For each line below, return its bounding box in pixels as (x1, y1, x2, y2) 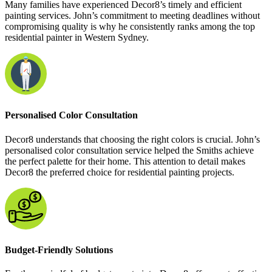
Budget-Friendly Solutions (5, 244, 113, 255)
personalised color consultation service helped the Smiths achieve (5, 144, 254, 155)
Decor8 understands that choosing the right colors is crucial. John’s (5, 134, 260, 144)
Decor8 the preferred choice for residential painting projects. (5, 166, 234, 177)
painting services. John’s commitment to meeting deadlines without (5, 10, 260, 21)
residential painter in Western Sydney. (5, 32, 149, 43)
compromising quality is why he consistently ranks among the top (5, 21, 255, 32)
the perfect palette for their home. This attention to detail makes (5, 155, 245, 166)
